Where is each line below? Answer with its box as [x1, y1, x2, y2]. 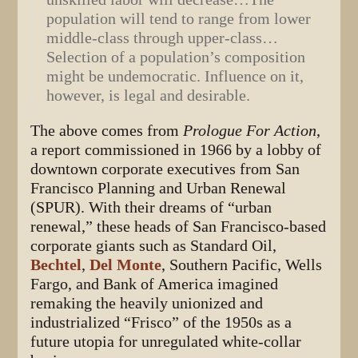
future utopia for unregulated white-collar [30, 332, 302, 351]
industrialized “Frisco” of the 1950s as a [30, 312, 292, 332]
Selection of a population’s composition [46, 47, 306, 66]
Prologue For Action [183, 121, 317, 140]
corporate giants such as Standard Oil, [30, 236, 277, 255]
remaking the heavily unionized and [30, 293, 264, 312]
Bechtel [30, 255, 82, 274]
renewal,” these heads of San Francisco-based [30, 217, 327, 236]
